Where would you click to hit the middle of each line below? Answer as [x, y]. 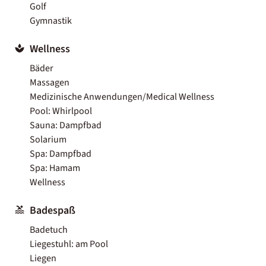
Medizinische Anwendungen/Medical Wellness [122, 96]
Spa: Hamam [55, 168]
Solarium [48, 139]
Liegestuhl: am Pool [69, 244]
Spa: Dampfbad [61, 153]
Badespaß [53, 210]
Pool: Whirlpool [61, 111]
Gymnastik [51, 20]
